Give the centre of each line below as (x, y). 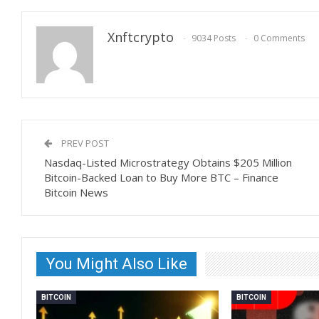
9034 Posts (214, 38)
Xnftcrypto (141, 37)
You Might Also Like (116, 263)
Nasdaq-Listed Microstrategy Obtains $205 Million (168, 162)
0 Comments (279, 38)
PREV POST (84, 143)
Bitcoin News (76, 192)
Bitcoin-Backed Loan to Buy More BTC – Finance (161, 177)
